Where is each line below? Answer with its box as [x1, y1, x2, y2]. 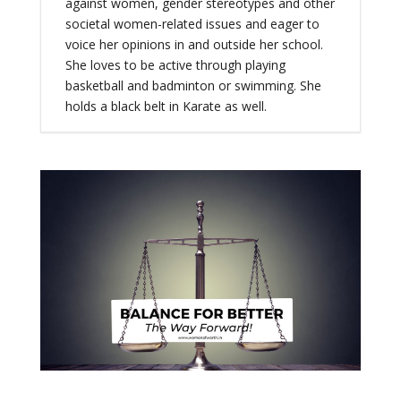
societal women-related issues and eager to [64, 15, 320, 33]
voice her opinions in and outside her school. [64, 36, 323, 54]
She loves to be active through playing [64, 56, 286, 74]
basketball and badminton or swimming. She [64, 77, 321, 95]
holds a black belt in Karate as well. [64, 98, 267, 115]
